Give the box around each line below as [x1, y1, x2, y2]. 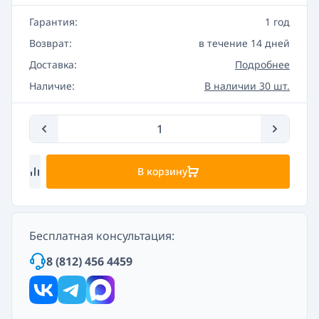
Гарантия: [29, 14, 78, 28]
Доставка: [29, 57, 77, 71]
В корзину [137, 164, 187, 178]
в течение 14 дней [199, 36, 290, 50]
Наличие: [29, 78, 75, 93]
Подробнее [235, 57, 290, 71]
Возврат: [29, 36, 72, 50]
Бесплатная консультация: [29, 227, 174, 244]
